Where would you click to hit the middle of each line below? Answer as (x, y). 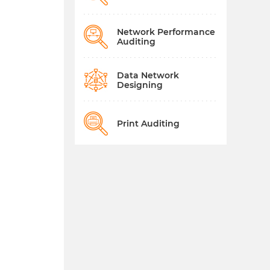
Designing (140, 85)
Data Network (148, 75)
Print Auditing (148, 123)
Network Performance (166, 32)
